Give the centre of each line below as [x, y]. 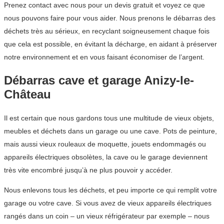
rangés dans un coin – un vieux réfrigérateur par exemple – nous [107, 216]
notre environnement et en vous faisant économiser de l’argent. [104, 57]
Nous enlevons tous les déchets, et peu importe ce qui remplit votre [110, 190]
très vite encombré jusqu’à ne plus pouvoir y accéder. [88, 170]
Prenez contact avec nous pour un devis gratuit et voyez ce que [104, 5]
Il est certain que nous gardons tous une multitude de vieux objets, [109, 118]
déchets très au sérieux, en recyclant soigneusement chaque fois [107, 31]
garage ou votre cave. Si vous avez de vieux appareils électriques [108, 203]
